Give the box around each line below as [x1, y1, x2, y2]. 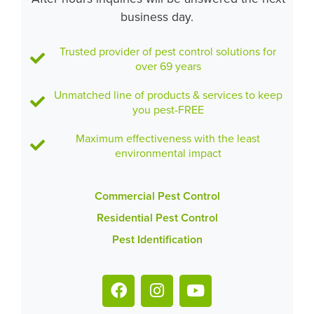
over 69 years [135, 57, 201, 74]
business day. [121, 7, 193, 25]
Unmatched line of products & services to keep [53, 86, 282, 102]
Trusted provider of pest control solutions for [60, 43, 277, 59]
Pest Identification [111, 231, 203, 247]
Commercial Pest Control [94, 187, 220, 204]
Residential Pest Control [96, 209, 218, 226]
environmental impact [114, 144, 221, 161]
